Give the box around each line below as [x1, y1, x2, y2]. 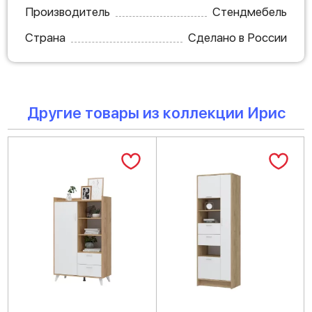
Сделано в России [188, 30, 287, 45]
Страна [25, 30, 65, 45]
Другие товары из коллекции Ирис [26, 103, 286, 122]
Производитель [25, 4, 110, 19]
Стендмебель [212, 4, 287, 19]
